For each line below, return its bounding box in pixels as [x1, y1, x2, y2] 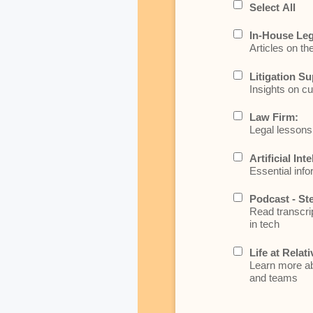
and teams [249, 271, 298, 284]
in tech [249, 218, 279, 231]
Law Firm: [249, 111, 298, 124]
